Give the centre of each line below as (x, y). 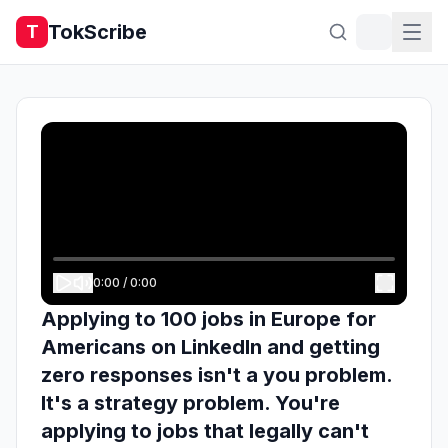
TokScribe (97, 32)
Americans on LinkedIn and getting (210, 347)
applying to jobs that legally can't (205, 431)
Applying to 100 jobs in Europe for (208, 319)
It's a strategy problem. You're (190, 403)
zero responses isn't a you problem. (216, 375)
